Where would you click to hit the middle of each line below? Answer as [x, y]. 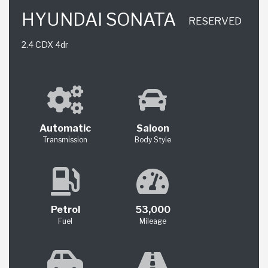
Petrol [65, 210]
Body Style [153, 140]
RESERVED [215, 21]
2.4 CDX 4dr [45, 44]
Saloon [153, 129]
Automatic [65, 129]
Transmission [65, 140]
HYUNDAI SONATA [99, 19]
